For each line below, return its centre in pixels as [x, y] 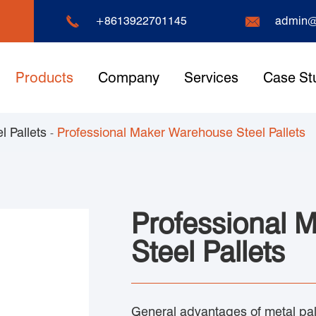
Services [211, 78]
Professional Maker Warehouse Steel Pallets [181, 132]
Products [44, 78]
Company [128, 78]
